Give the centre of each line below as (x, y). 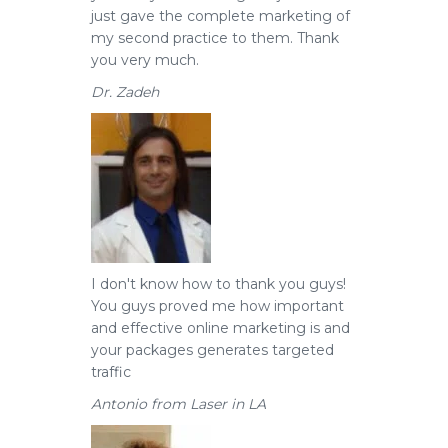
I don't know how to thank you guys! (218, 284)
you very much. (145, 60)
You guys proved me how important (217, 306)
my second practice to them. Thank (215, 38)
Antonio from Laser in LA (178, 404)
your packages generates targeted (212, 350)
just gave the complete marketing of (220, 16)
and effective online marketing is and (220, 328)
